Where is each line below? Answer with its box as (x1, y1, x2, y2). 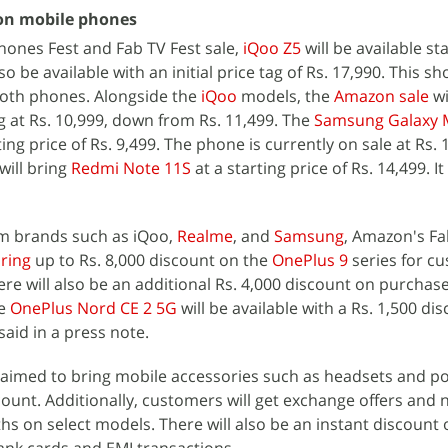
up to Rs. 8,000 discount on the (31, 249, 272, 271)
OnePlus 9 (272, 249, 348, 271)
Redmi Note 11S (71, 157, 191, 179)
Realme (177, 225, 233, 247)
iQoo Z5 (243, 37, 301, 59)
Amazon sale (334, 85, 429, 107)
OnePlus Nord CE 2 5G (10, 297, 177, 319)
